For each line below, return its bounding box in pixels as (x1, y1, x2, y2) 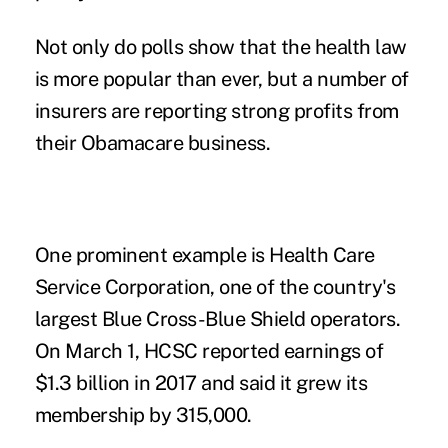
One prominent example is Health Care (34, 242, 375, 267)
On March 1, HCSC (34, 338, 203, 363)
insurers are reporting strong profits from (34, 98, 399, 123)
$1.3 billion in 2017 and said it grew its (34, 370, 368, 395)
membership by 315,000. (34, 402, 252, 427)
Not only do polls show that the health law (34, 34, 407, 59)
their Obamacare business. (34, 130, 271, 155)
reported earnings (202, 338, 361, 363)
